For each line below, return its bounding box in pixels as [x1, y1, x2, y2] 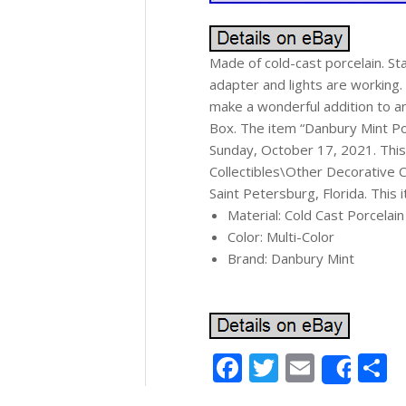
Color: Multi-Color [227, 227, 334, 246]
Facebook [242, 348, 370, 387]
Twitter [278, 348, 375, 387]
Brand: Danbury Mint [227, 249, 354, 267]
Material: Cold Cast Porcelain [227, 206, 404, 224]
